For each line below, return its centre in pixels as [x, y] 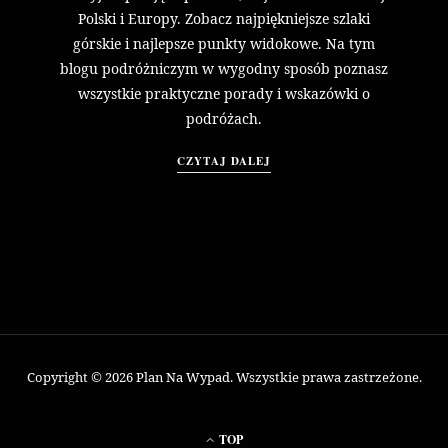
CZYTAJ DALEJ [224, 160]
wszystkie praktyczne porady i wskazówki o [223, 93]
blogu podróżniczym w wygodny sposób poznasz [223, 68]
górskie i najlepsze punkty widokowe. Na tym [223, 43]
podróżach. [223, 118]
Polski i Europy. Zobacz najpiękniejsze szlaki [223, 18]
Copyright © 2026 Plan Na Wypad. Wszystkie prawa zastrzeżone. [224, 376]
